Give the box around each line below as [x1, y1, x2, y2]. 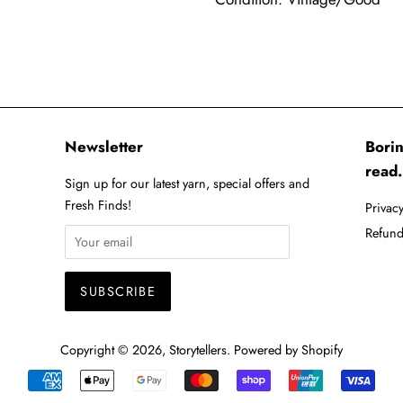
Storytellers [169, 341, 227, 360]
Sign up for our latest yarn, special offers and [65, 175, 310, 193]
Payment [201, 372, 254, 394]
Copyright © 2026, [60, 341, 169, 360]
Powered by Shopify [234, 341, 343, 360]
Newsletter [65, 136, 144, 157]
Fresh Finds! [65, 196, 132, 214]
